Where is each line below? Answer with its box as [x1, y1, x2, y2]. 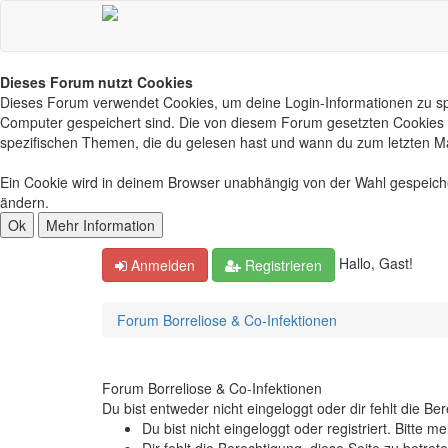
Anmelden [127, 255, 195, 275]
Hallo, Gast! [339, 252, 413, 273]
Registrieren [241, 255, 322, 275]
